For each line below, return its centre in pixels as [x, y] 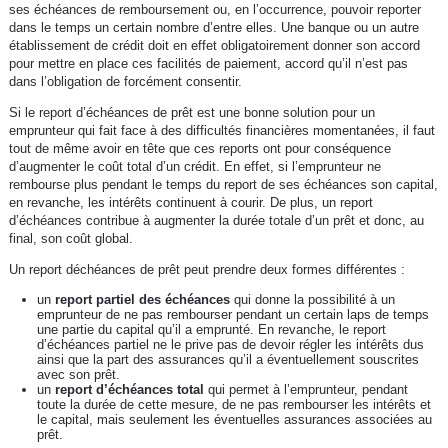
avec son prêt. [78, 374]
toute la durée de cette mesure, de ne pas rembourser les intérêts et [233, 404]
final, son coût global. [70, 238]
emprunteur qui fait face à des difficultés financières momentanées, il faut [221, 130]
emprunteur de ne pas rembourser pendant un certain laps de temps [232, 314]
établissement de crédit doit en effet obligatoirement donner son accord [214, 45]
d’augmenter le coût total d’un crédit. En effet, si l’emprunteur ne [194, 166]
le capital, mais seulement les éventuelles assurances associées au [234, 419]
